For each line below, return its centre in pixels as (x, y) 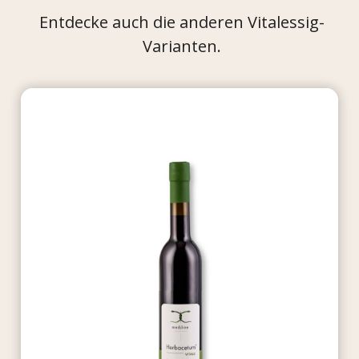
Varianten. (182, 46)
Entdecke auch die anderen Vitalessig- (182, 22)
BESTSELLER (117, 104)
